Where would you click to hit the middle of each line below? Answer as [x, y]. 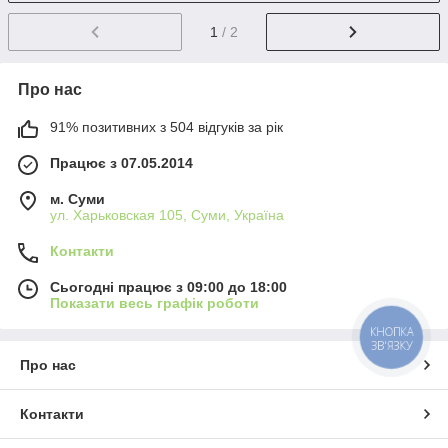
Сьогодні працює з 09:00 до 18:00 [168, 286]
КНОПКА [392, 332]
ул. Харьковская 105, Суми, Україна [167, 214]
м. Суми [77, 198]
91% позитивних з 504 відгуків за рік [166, 126]
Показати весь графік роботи [154, 302]
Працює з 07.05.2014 [121, 162]
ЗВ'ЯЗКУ [391, 345]
